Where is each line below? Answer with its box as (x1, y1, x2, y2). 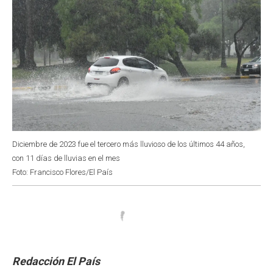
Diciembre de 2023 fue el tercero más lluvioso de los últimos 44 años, (12, 139, 245, 149)
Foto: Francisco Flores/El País (12, 167, 113, 177)
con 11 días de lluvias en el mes (12, 153, 120, 163)
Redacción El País (12, 254, 100, 268)
